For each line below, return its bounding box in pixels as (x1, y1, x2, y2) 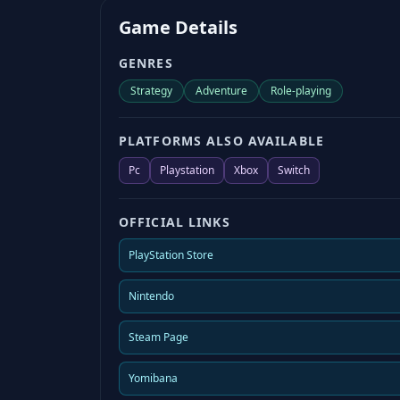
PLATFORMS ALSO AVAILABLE (119, 132, 324, 150)
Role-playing (271, 83, 331, 99)
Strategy (130, 83, 172, 99)
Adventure (196, 83, 247, 99)
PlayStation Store (129, 247, 213, 263)
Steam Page (129, 329, 188, 346)
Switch (278, 162, 310, 179)
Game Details (119, 15, 237, 40)
